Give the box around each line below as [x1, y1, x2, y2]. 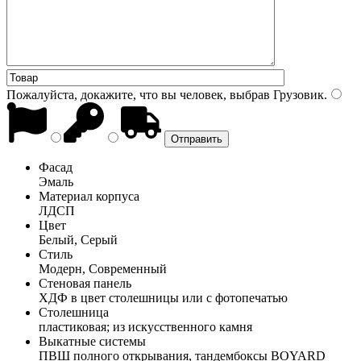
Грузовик [270, 87, 324, 102]
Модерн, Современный [39, 261, 167, 276]
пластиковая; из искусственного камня [39, 319, 252, 334]
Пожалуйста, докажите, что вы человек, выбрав [6, 87, 270, 102]
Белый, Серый [39, 232, 118, 247]
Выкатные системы [39, 334, 146, 348]
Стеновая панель [39, 276, 131, 290]
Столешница [39, 305, 109, 319]
